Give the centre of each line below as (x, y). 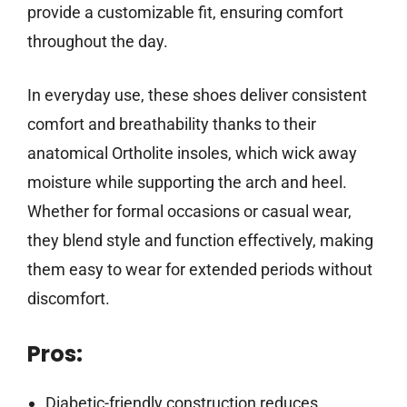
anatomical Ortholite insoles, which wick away (192, 154)
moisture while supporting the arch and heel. (187, 183)
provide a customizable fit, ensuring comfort (185, 13)
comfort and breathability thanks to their (172, 124)
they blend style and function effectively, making (200, 241)
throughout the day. (98, 42)
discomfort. (69, 299)
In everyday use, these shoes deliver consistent (197, 95)
